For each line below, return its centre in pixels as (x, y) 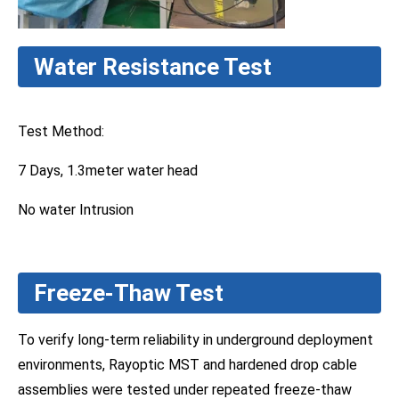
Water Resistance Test (153, 66)
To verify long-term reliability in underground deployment (195, 339)
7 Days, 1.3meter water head (110, 170)
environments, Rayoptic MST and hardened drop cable (187, 364)
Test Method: (61, 131)
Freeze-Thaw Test (129, 293)
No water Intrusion (76, 209)
